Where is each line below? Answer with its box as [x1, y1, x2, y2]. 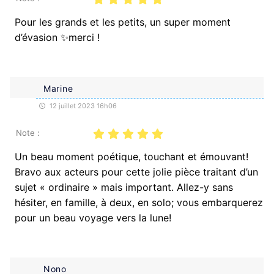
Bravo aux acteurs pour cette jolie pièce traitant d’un [15, 165, 258, 178]
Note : [16, 127, 40, 138]
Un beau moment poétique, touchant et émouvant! [15, 150, 248, 163]
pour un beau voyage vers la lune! [15, 211, 171, 224]
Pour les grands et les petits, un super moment [15, 15, 231, 28]
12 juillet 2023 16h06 [48, 101, 117, 110]
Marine [43, 83, 73, 94]
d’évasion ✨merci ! [15, 31, 100, 43]
